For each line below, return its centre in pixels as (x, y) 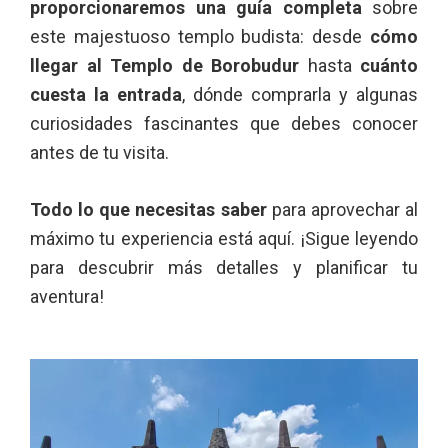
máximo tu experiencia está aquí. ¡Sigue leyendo (224, 238)
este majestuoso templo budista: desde (196, 36)
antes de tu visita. (99, 152)
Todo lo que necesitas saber (148, 209)
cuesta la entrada (106, 94)
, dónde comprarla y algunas (300, 94)
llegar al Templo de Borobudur (164, 65)
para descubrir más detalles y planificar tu (224, 267)
